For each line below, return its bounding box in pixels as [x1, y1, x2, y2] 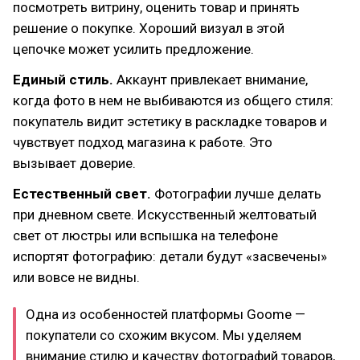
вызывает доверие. [13, 155, 136, 171]
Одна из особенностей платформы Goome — [26, 306, 305, 322]
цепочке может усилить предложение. [13, 41, 254, 57]
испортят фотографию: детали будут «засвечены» [13, 248, 327, 264]
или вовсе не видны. [13, 269, 140, 285]
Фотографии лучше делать [151, 186, 321, 202]
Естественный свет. [13, 186, 151, 202]
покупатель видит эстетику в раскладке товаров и [13, 113, 327, 129]
